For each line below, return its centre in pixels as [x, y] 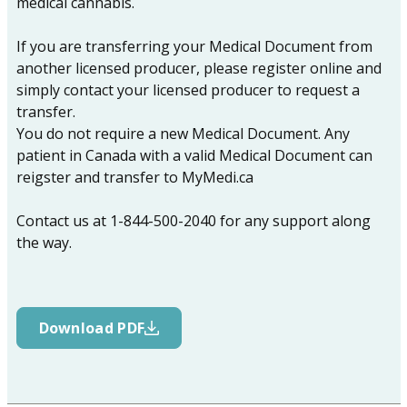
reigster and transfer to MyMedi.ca [134, 178]
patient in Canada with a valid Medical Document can [194, 156]
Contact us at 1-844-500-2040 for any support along [193, 221]
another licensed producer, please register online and [199, 69]
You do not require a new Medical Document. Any [183, 134]
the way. [44, 243]
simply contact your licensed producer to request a [188, 90]
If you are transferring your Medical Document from [194, 47]
